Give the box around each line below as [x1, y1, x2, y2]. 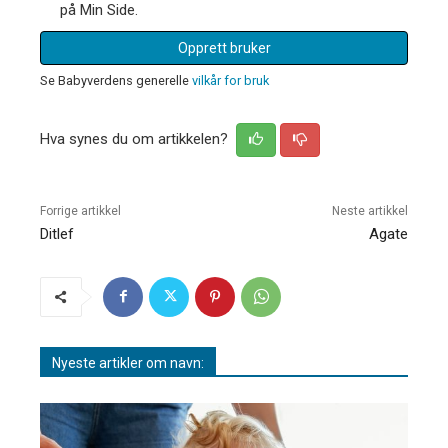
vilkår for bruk [192, 72, 269, 88]
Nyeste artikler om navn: [52, 354, 204, 371]
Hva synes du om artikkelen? [40, 129, 232, 148]
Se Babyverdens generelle [40, 72, 192, 88]
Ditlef [40, 224, 74, 243]
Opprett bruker [177, 39, 271, 56]
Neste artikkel [331, 203, 408, 218]
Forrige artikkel [40, 203, 121, 218]
